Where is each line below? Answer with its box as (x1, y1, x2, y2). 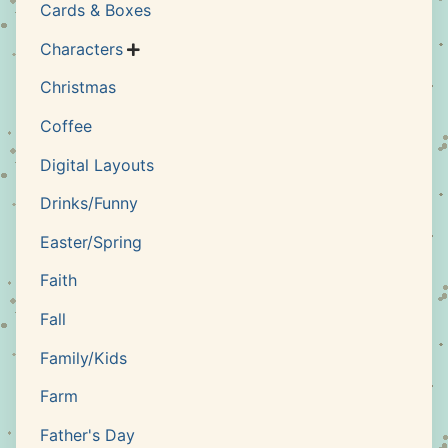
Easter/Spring (40, 231, 142, 252)
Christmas (40, 77, 116, 98)
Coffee (40, 116, 92, 137)
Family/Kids (40, 347, 127, 368)
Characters (40, 38, 123, 59)
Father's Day (40, 424, 135, 445)
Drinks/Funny (40, 193, 138, 214)
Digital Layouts (40, 154, 154, 175)
